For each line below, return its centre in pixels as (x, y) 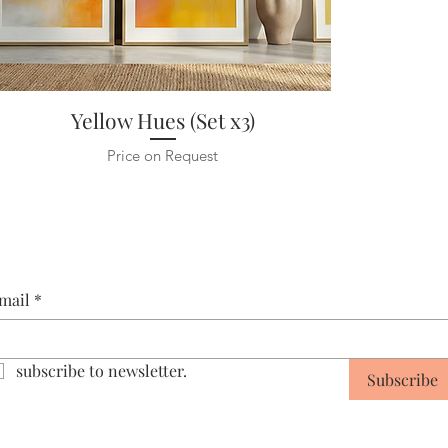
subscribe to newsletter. (101, 370)
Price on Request (163, 155)
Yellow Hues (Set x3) (162, 119)
